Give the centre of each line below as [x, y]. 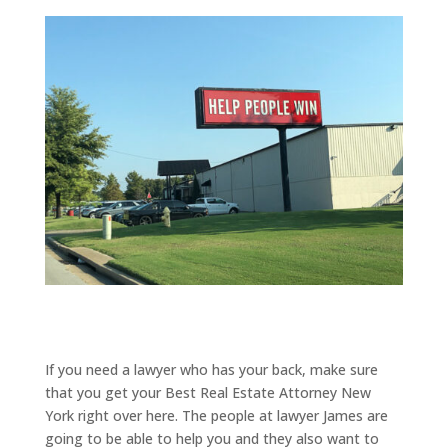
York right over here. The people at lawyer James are [216, 415]
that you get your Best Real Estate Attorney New [207, 392]
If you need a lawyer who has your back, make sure [211, 369]
